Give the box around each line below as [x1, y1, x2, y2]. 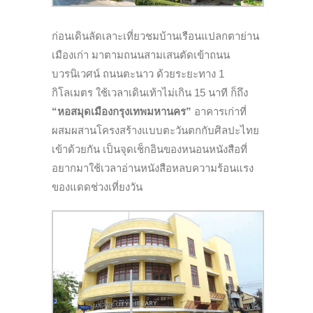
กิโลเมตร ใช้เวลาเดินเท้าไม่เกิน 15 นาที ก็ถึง [52, 87, 248, 99]
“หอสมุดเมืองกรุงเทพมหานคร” [52, 105, 194, 118]
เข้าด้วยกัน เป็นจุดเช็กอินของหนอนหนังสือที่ [52, 143, 247, 156]
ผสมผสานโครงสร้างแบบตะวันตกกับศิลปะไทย [52, 124, 259, 137]
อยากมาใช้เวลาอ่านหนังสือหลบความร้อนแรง [52, 162, 254, 175]
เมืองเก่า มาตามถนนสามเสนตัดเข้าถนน [52, 49, 230, 61]
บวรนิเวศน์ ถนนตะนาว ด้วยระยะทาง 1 [52, 68, 224, 80]
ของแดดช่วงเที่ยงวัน [52, 181, 143, 194]
